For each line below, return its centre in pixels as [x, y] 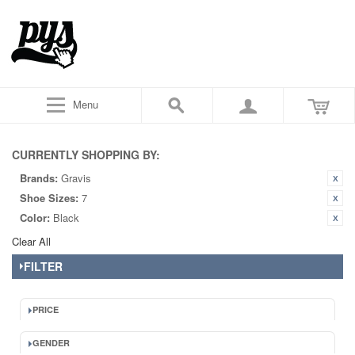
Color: [35, 218]
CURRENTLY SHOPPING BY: [86, 155]
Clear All [31, 241]
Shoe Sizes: [49, 198]
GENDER [51, 343]
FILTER [43, 266]
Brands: [39, 178]
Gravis [76, 178]
